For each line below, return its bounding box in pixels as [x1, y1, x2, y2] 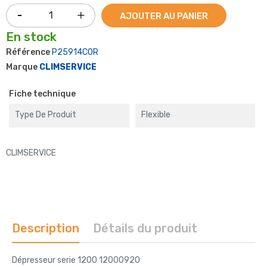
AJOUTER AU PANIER [120, 10, 208, 21]
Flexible [141, 109, 170, 120]
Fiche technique [9, 88, 76, 99]
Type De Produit [15, 109, 76, 120]
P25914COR [52, 46, 98, 57]
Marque [6, 61, 38, 72]
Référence [6, 46, 50, 57]
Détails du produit [93, 221, 198, 235]
